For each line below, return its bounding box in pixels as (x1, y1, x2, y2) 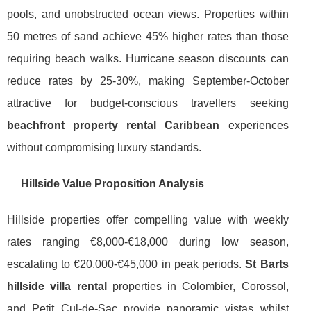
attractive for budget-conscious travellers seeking (7, 96, 289, 109)
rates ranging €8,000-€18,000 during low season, (7, 235, 289, 248)
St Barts (245, 258, 289, 270)
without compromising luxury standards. (7, 141, 201, 153)
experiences (219, 119, 289, 131)
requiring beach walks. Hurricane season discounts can (7, 52, 289, 65)
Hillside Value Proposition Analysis (21, 177, 204, 190)
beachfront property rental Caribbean (7, 119, 220, 131)
